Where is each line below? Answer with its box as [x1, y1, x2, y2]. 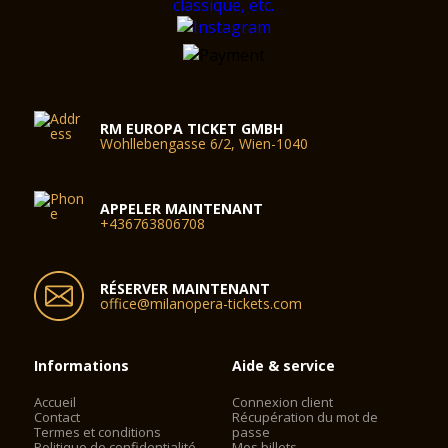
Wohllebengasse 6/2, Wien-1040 [100, 133, 309, 153]
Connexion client [232, 392, 334, 411]
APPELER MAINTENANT [100, 198, 264, 218]
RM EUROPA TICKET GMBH [100, 118, 284, 138]
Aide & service [232, 355, 336, 375]
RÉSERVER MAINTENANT [100, 278, 271, 298]
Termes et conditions [34, 422, 162, 441]
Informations [34, 355, 130, 375]
